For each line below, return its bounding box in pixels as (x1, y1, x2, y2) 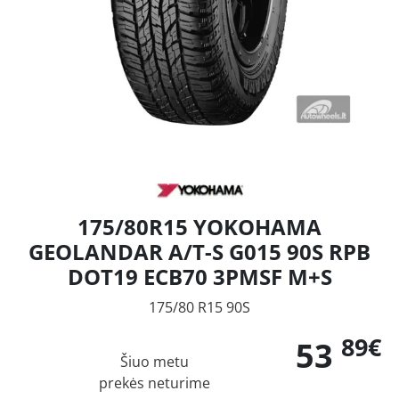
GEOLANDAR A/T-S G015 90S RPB (28, 237, 370, 266)
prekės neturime (98, 373, 210, 393)
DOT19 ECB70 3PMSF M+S (67, 262, 332, 291)
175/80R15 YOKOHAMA (77, 212, 322, 241)
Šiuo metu (119, 352, 189, 371)
